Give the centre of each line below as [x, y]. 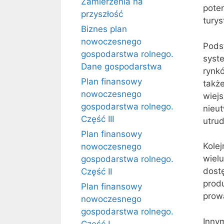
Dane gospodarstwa [121, 66]
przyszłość [102, 14]
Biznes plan [104, 29]
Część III [97, 119]
